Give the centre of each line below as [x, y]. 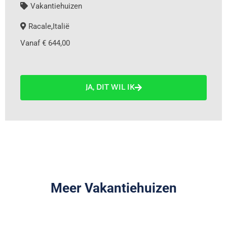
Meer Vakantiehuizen [113, 188]
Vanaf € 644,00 [45, 43]
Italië [61, 26]
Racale [40, 26]
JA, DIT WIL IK [110, 87]
